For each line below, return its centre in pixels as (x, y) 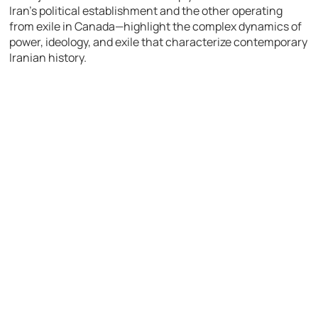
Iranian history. (48, 57)
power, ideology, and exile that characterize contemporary (159, 42)
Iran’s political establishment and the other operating (146, 10)
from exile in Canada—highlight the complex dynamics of (156, 26)
